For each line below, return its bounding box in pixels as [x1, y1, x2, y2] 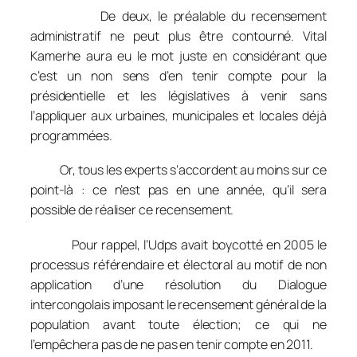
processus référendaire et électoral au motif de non [30, 255, 327, 273]
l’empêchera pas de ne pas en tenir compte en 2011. [30, 335, 313, 353]
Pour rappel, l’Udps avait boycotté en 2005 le [30, 235, 327, 253]
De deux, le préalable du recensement [30, 6, 327, 25]
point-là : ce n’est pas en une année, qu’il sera [30, 181, 327, 199]
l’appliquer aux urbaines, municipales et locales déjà [30, 106, 327, 124]
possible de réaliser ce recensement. [30, 201, 234, 219]
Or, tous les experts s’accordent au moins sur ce [30, 161, 327, 179]
